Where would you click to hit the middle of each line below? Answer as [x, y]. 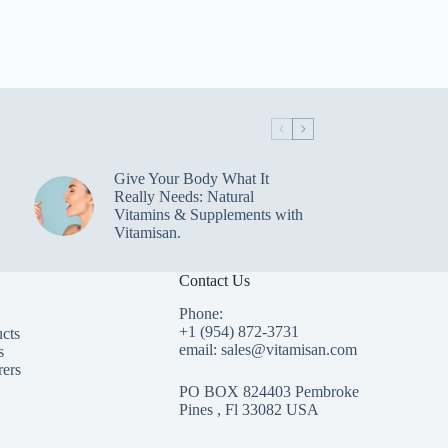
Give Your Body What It [191, 178]
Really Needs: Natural [183, 196]
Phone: [201, 314]
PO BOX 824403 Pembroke [269, 392]
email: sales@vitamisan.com [268, 350]
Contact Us [215, 281]
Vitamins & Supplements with [208, 214]
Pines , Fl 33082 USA [249, 410]
